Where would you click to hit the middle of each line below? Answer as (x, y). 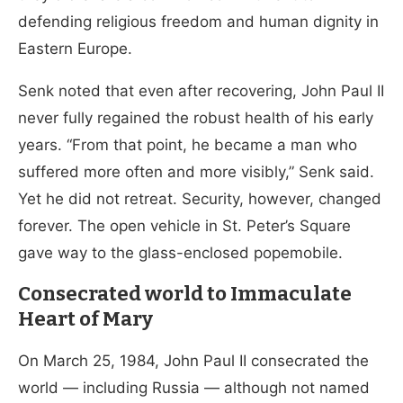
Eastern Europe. (75, 49)
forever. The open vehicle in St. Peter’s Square (184, 226)
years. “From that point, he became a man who (188, 145)
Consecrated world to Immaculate (185, 294)
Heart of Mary (85, 319)
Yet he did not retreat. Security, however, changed (200, 199)
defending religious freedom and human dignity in (198, 22)
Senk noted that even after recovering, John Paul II (201, 91)
